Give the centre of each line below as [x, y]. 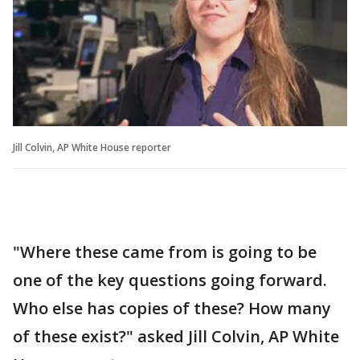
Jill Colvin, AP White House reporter [92, 147]
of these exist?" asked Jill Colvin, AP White [176, 336]
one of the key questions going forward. [170, 280]
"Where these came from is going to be [165, 252]
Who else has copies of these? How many [172, 308]
